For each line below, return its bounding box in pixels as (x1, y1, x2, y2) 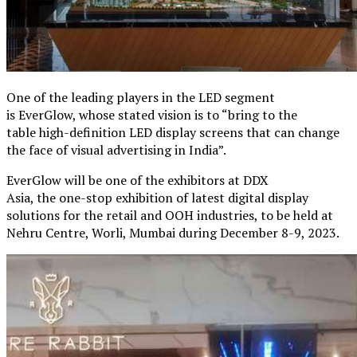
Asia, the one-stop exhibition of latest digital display (6, 188, 308, 206)
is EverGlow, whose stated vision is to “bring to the (6, 105, 297, 124)
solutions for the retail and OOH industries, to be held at (6, 206, 333, 224)
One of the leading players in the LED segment (6, 88, 275, 106)
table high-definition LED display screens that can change (6, 123, 339, 141)
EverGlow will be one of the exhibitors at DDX (6, 171, 269, 189)
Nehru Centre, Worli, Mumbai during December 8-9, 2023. (6, 223, 342, 241)
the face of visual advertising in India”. (6, 140, 226, 159)
